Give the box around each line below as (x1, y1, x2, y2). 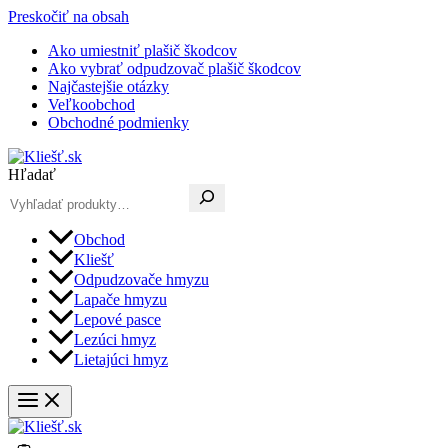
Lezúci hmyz (74, 331, 156, 349)
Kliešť (74, 251, 114, 269)
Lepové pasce (74, 311, 161, 329)
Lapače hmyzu (74, 291, 167, 309)
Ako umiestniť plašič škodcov (48, 42, 237, 59)
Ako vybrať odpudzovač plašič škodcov (48, 60, 301, 77)
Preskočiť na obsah (8, 8, 129, 25)
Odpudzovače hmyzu (74, 271, 209, 289)
